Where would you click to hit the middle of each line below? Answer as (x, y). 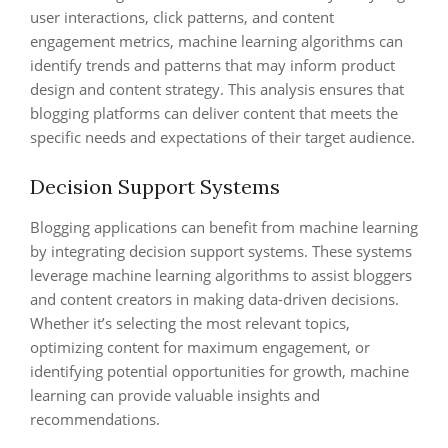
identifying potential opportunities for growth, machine (219, 371)
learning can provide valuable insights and (175, 395)
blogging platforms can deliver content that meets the (214, 113)
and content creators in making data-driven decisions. (214, 299)
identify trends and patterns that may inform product (212, 65)
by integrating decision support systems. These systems (221, 251)
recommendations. (95, 419)
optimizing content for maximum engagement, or (200, 347)
